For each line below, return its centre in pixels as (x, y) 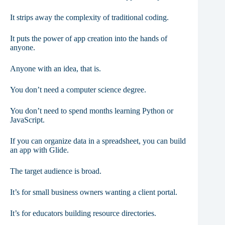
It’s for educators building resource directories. (83, 213)
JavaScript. (27, 120)
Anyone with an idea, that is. (55, 68)
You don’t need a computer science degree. (78, 89)
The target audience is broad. (56, 171)
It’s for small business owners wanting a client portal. (94, 192)
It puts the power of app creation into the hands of (89, 38)
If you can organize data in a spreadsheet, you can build (98, 141)
